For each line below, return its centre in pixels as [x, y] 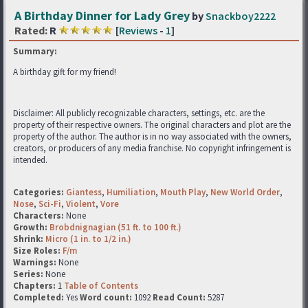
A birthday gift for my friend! [65, 72]
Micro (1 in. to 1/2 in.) [88, 239]
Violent [81, 204]
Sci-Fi [50, 204]
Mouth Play [183, 192]
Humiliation [131, 192]
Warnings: [36, 262]
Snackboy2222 [241, 16]
